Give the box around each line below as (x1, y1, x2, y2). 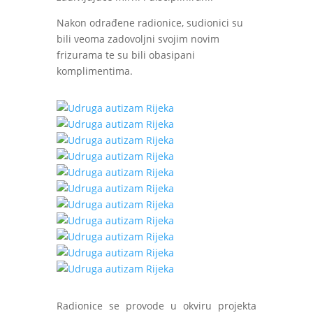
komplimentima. (56, 64, 133, 78)
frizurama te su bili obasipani (56, 48, 195, 61)
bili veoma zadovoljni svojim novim (56, 32, 219, 45)
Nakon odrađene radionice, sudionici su (56, 16, 243, 29)
